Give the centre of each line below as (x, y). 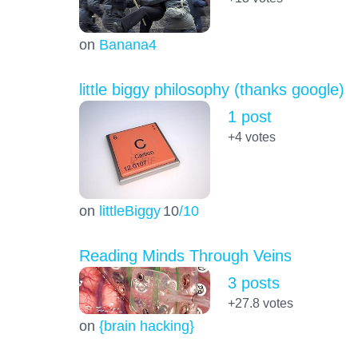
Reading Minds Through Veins (185, 255)
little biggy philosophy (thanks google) (211, 89)
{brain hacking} (146, 325)
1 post (249, 116)
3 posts (253, 282)
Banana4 (127, 44)
